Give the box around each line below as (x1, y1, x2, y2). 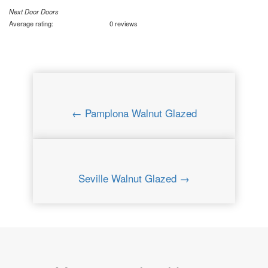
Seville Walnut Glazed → (78, 170, 190, 186)
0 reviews (109, 18, 138, 28)
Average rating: (9, 18, 55, 28)
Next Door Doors (9, 6, 59, 16)
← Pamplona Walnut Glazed (71, 105, 197, 120)
